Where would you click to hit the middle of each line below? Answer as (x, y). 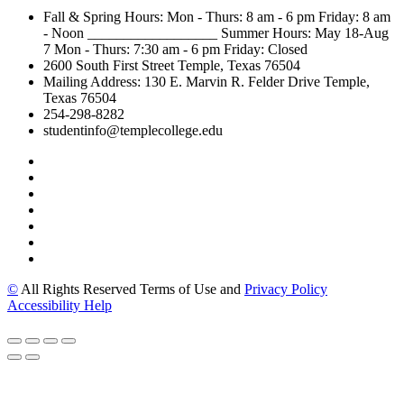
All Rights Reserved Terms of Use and (133, 289)
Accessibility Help (60, 306)
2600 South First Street (109, 66)
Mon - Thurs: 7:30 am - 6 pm (137, 50)
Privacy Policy (286, 289)
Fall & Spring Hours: (103, 17)
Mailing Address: (92, 82)
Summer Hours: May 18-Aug (305, 33)
